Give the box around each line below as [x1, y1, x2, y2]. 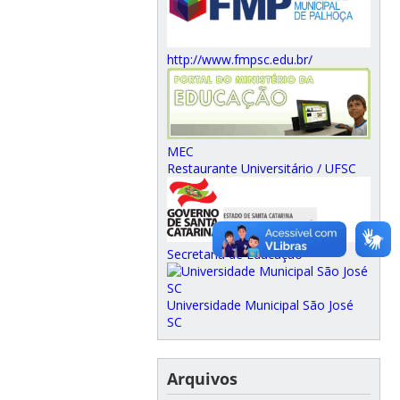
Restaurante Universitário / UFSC [166, 159, 356, 177]
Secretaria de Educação [166, 245, 303, 262]
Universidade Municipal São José [166, 296, 354, 313]
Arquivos [166, 367, 237, 389]
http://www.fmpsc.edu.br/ [166, 51, 312, 69]
